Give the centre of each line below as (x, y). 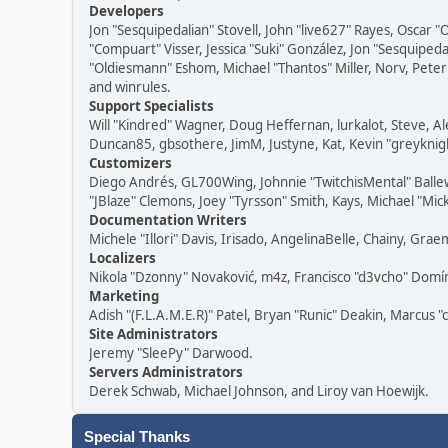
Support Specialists (151, 106)
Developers (126, 11)
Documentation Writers (168, 220)
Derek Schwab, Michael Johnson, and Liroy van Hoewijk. (259, 391)
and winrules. (130, 87)
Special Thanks (137, 437)
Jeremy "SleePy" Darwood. (171, 353)
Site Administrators (153, 334)
